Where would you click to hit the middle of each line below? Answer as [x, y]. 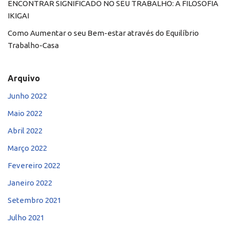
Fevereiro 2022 [34, 165]
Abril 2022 [25, 130]
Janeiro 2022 [30, 182]
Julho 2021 [26, 217]
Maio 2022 [25, 113]
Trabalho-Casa [33, 45]
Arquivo [24, 78]
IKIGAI [18, 15]
